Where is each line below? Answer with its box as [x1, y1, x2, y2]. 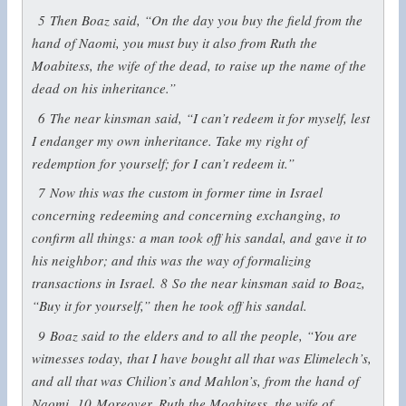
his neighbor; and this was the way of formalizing [31, 251, 312, 270]
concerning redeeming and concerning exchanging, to [31, 206, 341, 225]
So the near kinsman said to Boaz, [171, 274, 365, 293]
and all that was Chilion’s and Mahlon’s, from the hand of [31, 371, 359, 390]
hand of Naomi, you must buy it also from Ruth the [31, 34, 317, 53]
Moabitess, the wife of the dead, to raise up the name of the [31, 56, 366, 75]
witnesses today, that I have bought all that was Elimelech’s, [31, 348, 372, 367]
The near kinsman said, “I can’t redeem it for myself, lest [50, 108, 371, 127]
